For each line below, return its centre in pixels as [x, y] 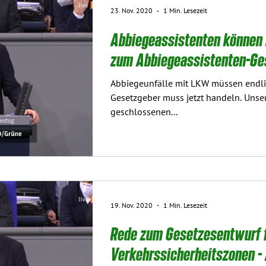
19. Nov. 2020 [132, 205]
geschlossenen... [144, 112]
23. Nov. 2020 [132, 11]
